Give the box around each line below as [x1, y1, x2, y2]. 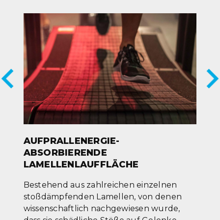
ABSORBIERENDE [23, 147, 107, 158]
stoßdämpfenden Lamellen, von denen [23, 192, 182, 201]
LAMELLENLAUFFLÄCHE [23, 159, 139, 170]
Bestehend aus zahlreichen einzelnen [23, 180, 177, 190]
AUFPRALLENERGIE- [23, 135, 120, 146]
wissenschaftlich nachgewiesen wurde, [23, 203, 180, 213]
